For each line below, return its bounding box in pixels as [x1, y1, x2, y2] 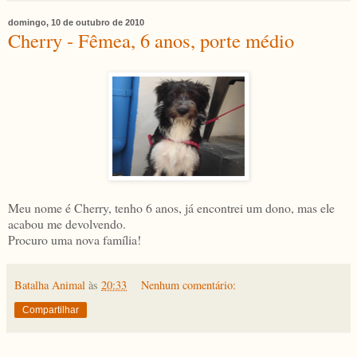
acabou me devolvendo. [8, 215, 126, 233]
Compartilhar [22, 304, 79, 316]
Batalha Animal [14, 277, 85, 293]
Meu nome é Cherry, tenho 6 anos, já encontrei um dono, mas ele [8, 199, 335, 217]
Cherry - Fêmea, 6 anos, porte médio [8, 26, 294, 53]
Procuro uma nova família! [8, 231, 141, 249]
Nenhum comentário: [141, 277, 237, 293]
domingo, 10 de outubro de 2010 [8, 17, 144, 27]
